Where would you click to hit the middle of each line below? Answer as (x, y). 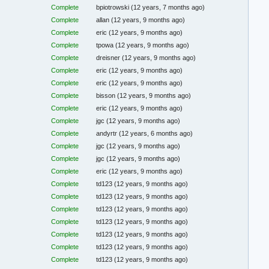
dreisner (109, 58)
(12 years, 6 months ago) (156, 134)
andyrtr (108, 134)
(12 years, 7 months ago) (168, 8)
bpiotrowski (114, 8)
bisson (107, 96)
